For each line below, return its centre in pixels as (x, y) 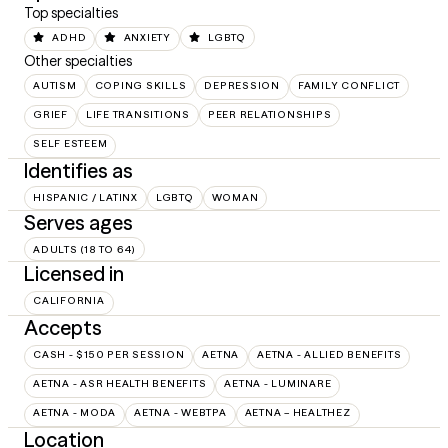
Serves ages (78, 222)
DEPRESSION (242, 86)
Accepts (63, 328)
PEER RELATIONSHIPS (269, 115)
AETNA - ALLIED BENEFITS (329, 355)
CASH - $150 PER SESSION (109, 355)
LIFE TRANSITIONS (137, 115)
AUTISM (55, 86)
